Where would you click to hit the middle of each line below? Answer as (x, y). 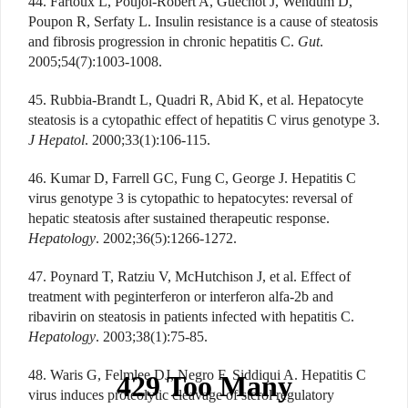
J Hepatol (56, 139)
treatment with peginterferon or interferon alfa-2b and (181, 296)
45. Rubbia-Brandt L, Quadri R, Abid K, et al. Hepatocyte (196, 99)
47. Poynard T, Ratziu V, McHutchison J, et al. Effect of (189, 276)
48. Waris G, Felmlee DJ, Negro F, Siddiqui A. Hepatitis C (197, 374)
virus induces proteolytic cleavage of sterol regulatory (181, 394)
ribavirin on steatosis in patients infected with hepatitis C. (191, 316)
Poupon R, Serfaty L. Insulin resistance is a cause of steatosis (203, 21)
